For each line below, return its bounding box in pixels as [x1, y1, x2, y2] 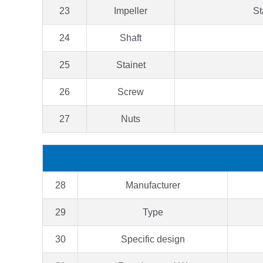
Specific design [120, 234, 185, 244]
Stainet [116, 59, 146, 70]
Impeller [114, 5, 147, 16]
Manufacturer [125, 180, 180, 190]
